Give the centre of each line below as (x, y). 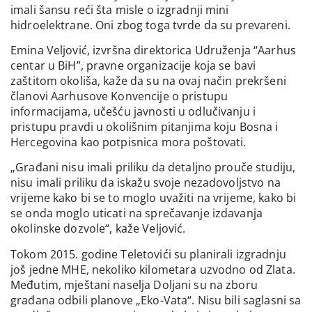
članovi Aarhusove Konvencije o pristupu (119, 96)
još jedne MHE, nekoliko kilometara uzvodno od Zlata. (153, 269)
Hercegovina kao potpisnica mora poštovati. (128, 142)
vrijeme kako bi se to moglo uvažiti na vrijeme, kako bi (154, 198)
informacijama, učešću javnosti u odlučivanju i (133, 111)
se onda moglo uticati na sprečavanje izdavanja (136, 213)
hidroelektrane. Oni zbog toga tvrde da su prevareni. (150, 25)
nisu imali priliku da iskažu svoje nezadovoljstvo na (146, 183)
